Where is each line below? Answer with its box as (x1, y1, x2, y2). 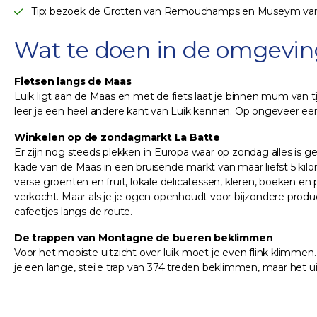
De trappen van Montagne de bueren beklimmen (14, 231, 273, 245)
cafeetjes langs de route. (14, 205, 133, 219)
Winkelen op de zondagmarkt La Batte (14, 131, 220, 144)
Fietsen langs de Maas (14, 75, 132, 88)
